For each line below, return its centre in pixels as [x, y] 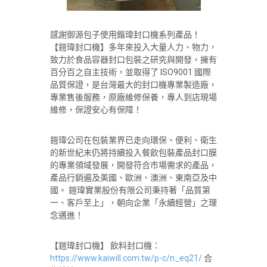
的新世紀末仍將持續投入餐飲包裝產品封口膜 [133, 153]
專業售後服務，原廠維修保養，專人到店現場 [133, 97]
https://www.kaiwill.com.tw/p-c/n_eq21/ [126, 258]
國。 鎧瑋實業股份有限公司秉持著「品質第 [130, 190]
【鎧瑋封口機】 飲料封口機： [105, 246]
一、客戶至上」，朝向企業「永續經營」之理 [133, 203]
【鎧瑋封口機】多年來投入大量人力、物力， [133, 47]
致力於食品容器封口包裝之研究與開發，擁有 [133, 60]
